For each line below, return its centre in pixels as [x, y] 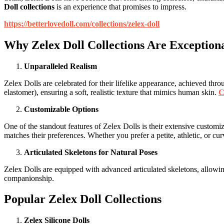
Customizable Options [61, 109]
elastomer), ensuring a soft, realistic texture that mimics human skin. [111, 92]
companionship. [29, 178]
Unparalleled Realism [60, 66]
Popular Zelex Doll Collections [83, 199]
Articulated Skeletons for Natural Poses [91, 152]
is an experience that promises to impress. [120, 6]
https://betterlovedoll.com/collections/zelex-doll [82, 23]
